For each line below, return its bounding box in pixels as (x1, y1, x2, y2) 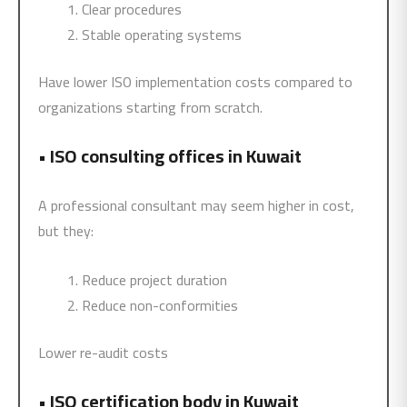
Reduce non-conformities (82, 292, 238, 319)
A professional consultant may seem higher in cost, (38, 192, 354, 219)
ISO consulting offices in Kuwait (50, 139, 302, 173)
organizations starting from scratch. (38, 94, 263, 121)
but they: (38, 217, 94, 244)
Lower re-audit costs (38, 339, 168, 366)
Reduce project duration (82, 266, 227, 293)
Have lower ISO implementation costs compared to (38, 68, 352, 95)
